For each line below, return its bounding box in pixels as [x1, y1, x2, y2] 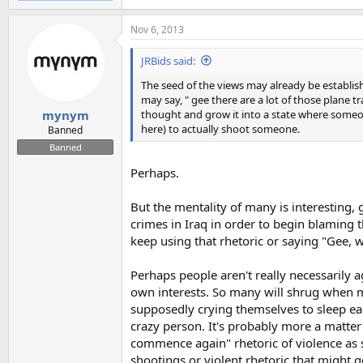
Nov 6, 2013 [130, 22, 184, 36]
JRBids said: [141, 53, 195, 68]
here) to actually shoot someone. [141, 121, 300, 136]
